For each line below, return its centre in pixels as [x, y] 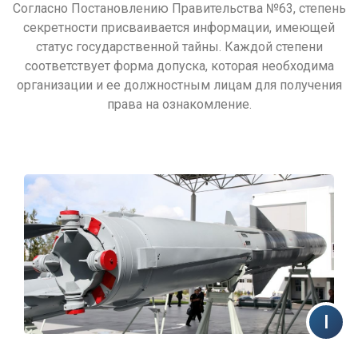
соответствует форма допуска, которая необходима [179, 66]
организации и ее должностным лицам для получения [179, 85]
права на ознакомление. [179, 104]
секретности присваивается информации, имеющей [179, 28]
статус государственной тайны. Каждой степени [179, 47]
